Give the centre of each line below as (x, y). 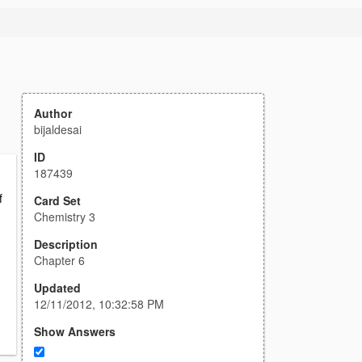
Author (53, 113)
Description (66, 244)
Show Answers (75, 331)
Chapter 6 (59, 260)
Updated (57, 288)
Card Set (57, 200)
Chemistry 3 (65, 217)
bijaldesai (58, 129)
